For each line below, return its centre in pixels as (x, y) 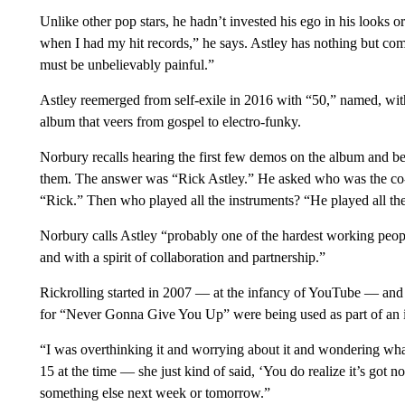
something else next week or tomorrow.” (155, 393)
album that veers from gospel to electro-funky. (170, 122)
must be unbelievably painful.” (127, 65)
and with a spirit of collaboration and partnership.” (182, 257)
